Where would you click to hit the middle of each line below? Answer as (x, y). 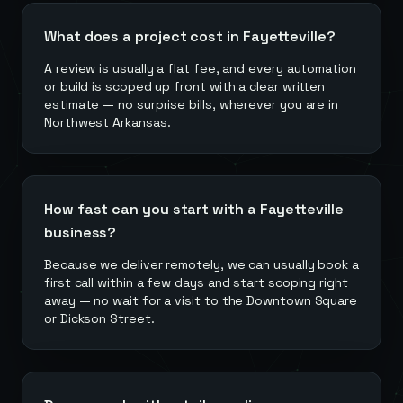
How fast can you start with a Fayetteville (194, 209)
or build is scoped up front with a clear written (185, 86)
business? (81, 233)
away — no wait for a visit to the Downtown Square (201, 300)
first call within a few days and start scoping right (196, 282)
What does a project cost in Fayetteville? (190, 36)
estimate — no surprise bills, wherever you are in (192, 104)
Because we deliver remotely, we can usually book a (202, 264)
